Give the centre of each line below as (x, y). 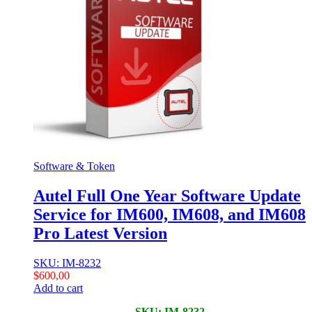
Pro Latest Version (100, 233)
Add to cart (58, 288)
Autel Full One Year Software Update (167, 195)
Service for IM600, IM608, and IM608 (170, 214)
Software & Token (74, 166)
